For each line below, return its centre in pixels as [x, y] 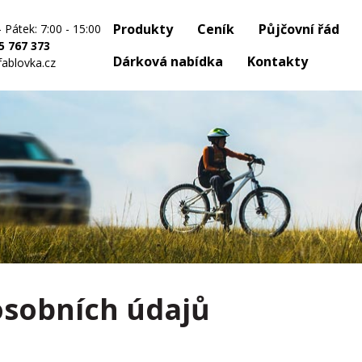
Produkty [143, 29]
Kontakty [278, 61]
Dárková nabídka [168, 61]
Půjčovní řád [299, 29]
